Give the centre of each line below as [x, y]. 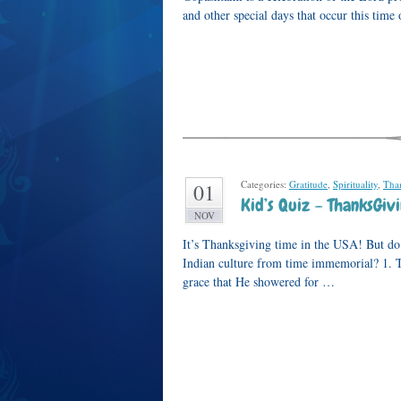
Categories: [265, 184]
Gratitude [308, 184]
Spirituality [355, 184]
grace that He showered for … [259, 282]
